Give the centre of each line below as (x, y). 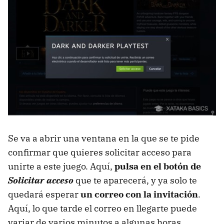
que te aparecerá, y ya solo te (135, 180)
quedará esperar (44, 194)
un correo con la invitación (139, 194)
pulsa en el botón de (158, 166)
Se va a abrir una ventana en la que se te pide (104, 138)
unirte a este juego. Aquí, (61, 166)
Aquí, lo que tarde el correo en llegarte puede (102, 208)
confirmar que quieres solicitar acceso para (100, 152)
